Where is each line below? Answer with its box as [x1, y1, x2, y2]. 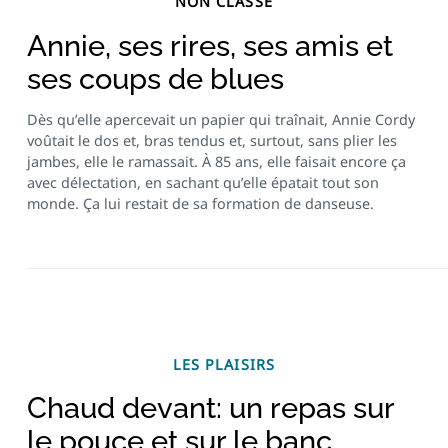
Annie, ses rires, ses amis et [26, 28, 393, 63]
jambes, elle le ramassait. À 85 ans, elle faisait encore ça [26, 152, 406, 172]
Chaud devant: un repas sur [26, 391, 394, 426]
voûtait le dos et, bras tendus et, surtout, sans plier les [26, 131, 397, 151]
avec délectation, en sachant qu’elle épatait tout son [26, 173, 379, 193]
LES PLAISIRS [173, 354, 275, 374]
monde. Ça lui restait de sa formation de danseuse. [26, 194, 374, 214]
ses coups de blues [26, 61, 284, 96]
